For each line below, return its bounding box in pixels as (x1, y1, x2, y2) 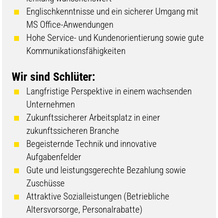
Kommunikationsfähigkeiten (26, 45, 126, 57)
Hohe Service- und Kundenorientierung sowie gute (26, 32, 204, 44)
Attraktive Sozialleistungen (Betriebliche (26, 191, 170, 202)
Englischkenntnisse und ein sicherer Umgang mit (26, 6, 199, 18)
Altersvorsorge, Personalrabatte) (26, 204, 143, 216)
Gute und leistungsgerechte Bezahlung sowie (26, 164, 186, 176)
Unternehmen (26, 99, 75, 110)
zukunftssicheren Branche (26, 125, 122, 137)
